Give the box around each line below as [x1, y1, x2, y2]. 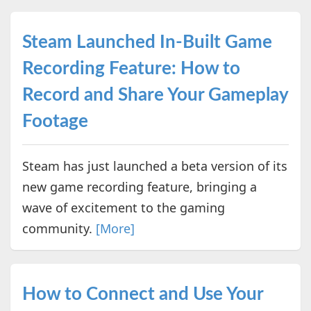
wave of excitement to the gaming [22, 199, 225, 216]
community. [22, 219, 96, 237]
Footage [22, 112, 88, 131]
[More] [95, 219, 135, 237]
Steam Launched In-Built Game [22, 33, 272, 51]
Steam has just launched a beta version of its [22, 157, 287, 174]
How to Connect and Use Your [22, 285, 263, 303]
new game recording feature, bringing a [22, 178, 257, 195]
